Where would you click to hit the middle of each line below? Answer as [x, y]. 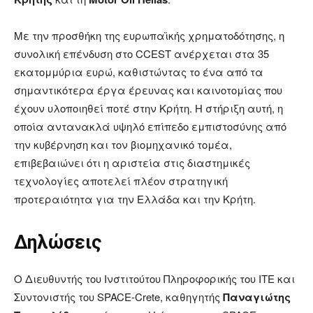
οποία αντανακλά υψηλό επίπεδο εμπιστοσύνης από [150, 126]
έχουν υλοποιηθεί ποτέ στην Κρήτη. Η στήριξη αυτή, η [148, 108]
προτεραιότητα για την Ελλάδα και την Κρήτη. [135, 199]
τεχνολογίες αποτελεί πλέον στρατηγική [121, 181]
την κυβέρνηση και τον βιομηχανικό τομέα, [123, 145]
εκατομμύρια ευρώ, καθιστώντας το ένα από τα [139, 72]
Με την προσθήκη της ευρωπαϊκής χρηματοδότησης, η [149, 36]
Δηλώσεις [58, 243]
